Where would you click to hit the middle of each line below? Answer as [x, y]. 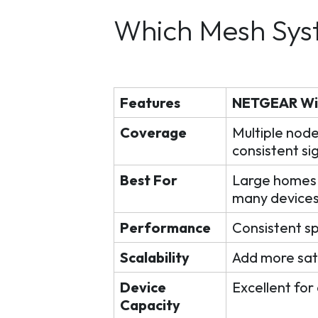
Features [150, 103]
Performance [165, 227]
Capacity [150, 305]
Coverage [153, 132]
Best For [149, 180]
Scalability [155, 257]
